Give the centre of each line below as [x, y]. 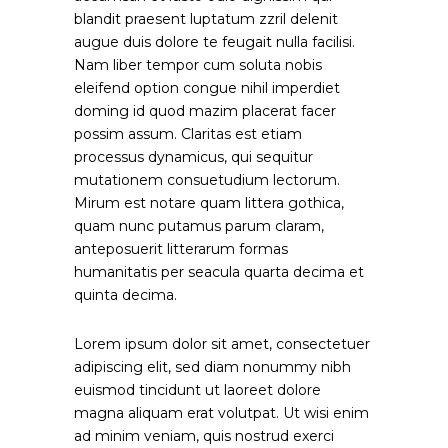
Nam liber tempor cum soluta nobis [198, 65]
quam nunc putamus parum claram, [199, 226]
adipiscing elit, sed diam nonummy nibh [212, 367]
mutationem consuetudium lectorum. [207, 180]
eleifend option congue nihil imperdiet [207, 88]
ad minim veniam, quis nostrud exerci [204, 436]
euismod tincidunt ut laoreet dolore [197, 390]
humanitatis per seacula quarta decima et [219, 272]
